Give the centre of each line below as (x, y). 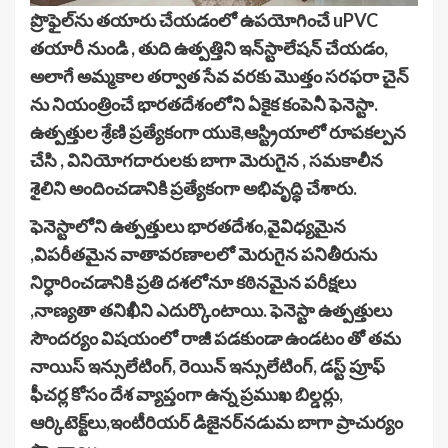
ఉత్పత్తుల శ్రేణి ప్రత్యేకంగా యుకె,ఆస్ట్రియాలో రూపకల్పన (218, 132)
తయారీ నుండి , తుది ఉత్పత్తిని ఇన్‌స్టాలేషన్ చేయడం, (209, 48)
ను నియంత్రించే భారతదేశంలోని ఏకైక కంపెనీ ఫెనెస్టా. (204, 104)
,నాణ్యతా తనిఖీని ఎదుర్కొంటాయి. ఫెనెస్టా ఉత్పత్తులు (211, 310)
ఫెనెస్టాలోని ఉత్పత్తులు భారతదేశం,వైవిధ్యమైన (188, 226)
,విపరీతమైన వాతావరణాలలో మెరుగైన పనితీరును (203, 254)
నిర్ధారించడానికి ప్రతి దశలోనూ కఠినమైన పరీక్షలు (193, 282)
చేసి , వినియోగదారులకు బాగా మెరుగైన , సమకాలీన (206, 160)
